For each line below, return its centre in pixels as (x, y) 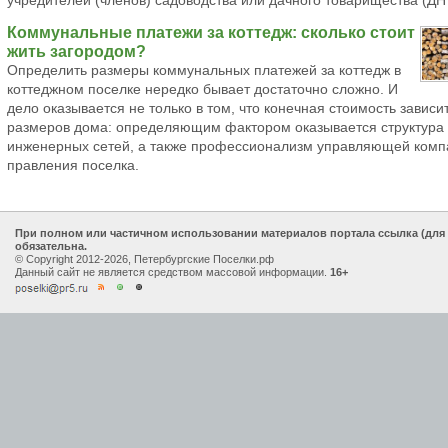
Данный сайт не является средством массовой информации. (172, 272)
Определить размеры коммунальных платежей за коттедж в (204, 70)
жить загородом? (76, 51)
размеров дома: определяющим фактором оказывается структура (225, 127)
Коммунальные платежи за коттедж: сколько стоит (211, 32)
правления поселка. (73, 165)
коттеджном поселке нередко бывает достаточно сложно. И (202, 89)
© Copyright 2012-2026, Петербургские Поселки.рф (144, 259)
